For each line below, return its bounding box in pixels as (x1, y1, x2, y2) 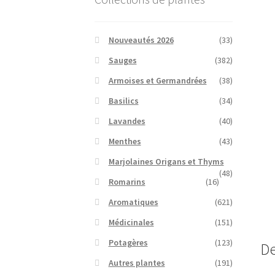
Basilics (108, 95, 139, 106)
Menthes (108, 135, 141, 147)
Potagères (108, 236, 148, 248)
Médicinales (108, 216, 154, 228)
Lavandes (108, 115, 145, 126)
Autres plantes (108, 257, 165, 268)
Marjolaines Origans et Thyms (108, 155, 224, 167)
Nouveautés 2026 (108, 34, 174, 45)
